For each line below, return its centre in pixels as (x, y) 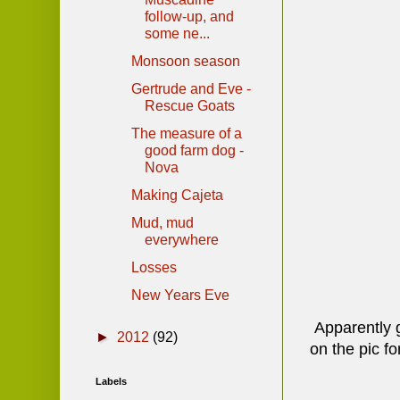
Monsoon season (185, 61)
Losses (154, 267)
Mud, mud (162, 222)
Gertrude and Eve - (191, 88)
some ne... (177, 33)
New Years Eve (180, 295)
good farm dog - (194, 150)
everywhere (181, 239)
